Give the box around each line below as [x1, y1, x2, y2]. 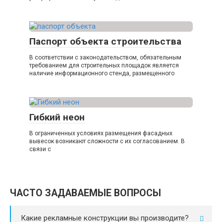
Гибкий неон [29, 111, 85, 123]
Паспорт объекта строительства [29, 36, 181, 48]
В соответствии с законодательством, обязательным [29, 54, 181, 61]
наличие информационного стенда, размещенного [29, 70, 174, 77]
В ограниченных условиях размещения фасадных [29, 130, 172, 137]
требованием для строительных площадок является [29, 62, 179, 69]
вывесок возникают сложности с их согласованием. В [29, 138, 185, 145]
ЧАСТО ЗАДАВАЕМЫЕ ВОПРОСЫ [10, 187, 161, 199]
